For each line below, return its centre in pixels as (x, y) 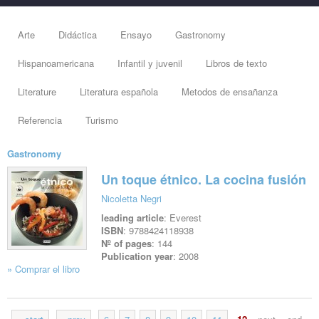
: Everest (183, 218)
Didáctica (78, 35)
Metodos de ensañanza (230, 92)
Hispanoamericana (56, 63)
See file (26, 290)
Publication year (137, 256)
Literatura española (119, 92)
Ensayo (136, 35)
